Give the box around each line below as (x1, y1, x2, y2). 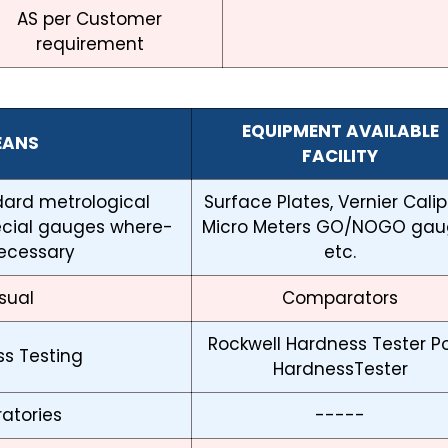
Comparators (282, 286, 398, 311)
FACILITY (302, 144, 378, 169)
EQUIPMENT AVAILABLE (241, 119, 439, 144)
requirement (35, 32, 144, 57)
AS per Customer (17, 7, 162, 32)
